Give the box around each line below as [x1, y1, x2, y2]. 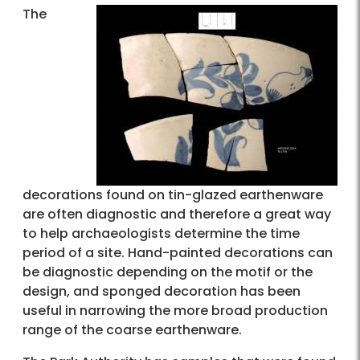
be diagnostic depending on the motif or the [22, 262, 313, 281]
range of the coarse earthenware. [22, 320, 242, 339]
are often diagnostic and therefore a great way [22, 204, 331, 223]
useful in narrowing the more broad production [22, 301, 328, 320]
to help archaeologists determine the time [22, 223, 300, 243]
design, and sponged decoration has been [22, 281, 301, 301]
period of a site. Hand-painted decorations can [22, 243, 333, 262]
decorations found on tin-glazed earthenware [22, 185, 323, 204]
